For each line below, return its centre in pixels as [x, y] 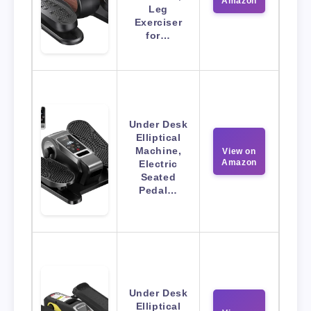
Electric [158, 164]
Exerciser [158, 23]
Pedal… [158, 191]
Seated [158, 177]
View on [239, 152]
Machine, [158, 151]
